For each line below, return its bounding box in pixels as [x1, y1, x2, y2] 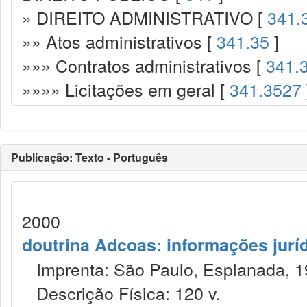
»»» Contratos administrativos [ [22, 53, 266, 77]
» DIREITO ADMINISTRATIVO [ [22, 5, 267, 29]
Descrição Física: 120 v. [22, 280, 221, 305]
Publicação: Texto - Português [11, 149, 168, 165]
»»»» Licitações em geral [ [22, 77, 230, 101]
